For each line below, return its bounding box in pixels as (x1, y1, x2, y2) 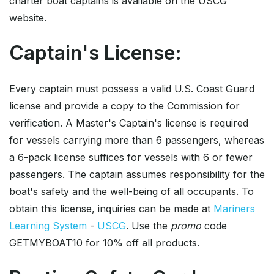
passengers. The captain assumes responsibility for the (9, 168, 265, 181)
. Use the (126, 220, 171, 232)
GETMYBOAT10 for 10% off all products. (9, 237, 199, 250)
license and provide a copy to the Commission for (9, 100, 240, 113)
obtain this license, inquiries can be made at (9, 202, 213, 215)
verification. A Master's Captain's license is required (9, 117, 248, 130)
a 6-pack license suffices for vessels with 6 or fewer (9, 151, 253, 164)
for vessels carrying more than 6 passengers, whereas (9, 134, 264, 147)
